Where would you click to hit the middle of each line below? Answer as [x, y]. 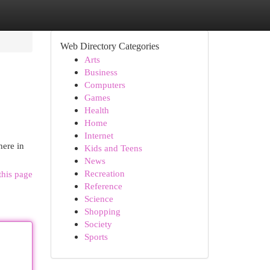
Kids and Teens [113, 148]
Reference [103, 186]
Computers [105, 85]
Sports [96, 237]
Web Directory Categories [109, 46]
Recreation [104, 173]
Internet [99, 135]
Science [99, 199]
